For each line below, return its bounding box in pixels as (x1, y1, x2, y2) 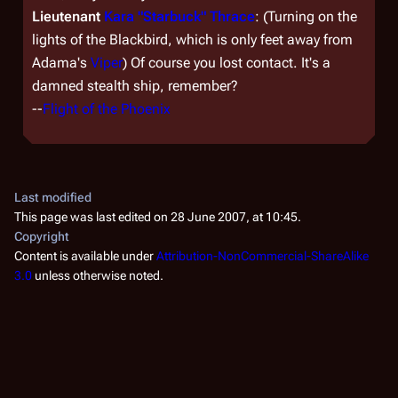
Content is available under (14, 249, 156, 263)
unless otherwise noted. (32, 268, 163, 283)
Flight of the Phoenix (43, 100, 171, 117)
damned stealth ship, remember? (32, 77, 238, 94)
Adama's (32, 54, 91, 71)
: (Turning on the (255, 8, 357, 25)
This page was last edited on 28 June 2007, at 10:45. (14, 210, 301, 224)
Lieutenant (32, 8, 104, 25)
